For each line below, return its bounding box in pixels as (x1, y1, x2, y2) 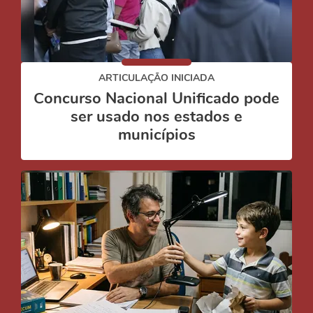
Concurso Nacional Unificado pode (34, 88, 279, 109)
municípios (117, 124, 196, 145)
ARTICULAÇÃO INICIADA (99, 71, 214, 85)
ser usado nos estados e (71, 106, 242, 127)
